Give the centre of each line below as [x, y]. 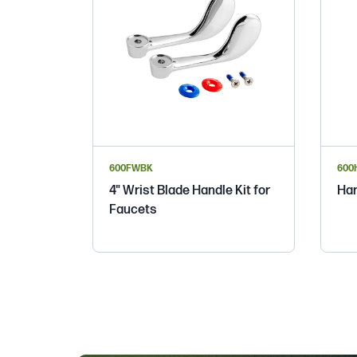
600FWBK [131, 168]
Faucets [133, 210]
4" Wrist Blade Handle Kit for [190, 190]
